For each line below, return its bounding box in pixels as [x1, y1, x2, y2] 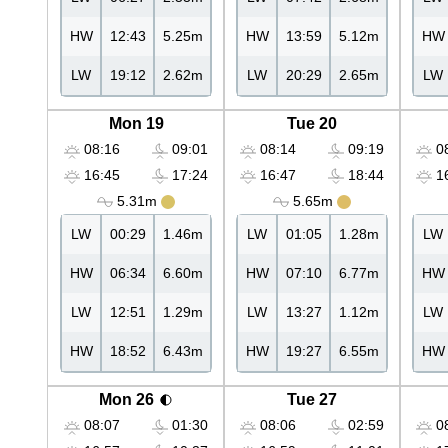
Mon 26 [98, 391, 154, 409]
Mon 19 [108, 115, 164, 133]
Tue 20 [287, 115, 337, 133]
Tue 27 [287, 391, 337, 409]
